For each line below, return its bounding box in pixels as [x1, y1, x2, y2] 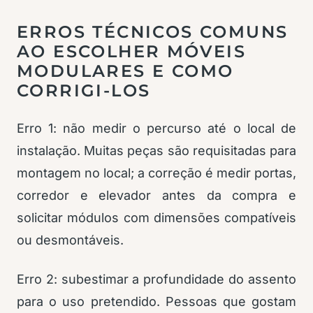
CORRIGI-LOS [17, 80, 151, 101]
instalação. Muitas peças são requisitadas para [17, 143, 296, 159]
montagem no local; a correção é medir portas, [17, 166, 296, 181]
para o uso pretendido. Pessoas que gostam [17, 294, 296, 310]
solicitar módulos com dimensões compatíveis [17, 210, 296, 226]
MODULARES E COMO [17, 61, 234, 82]
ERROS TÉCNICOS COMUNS [17, 22, 289, 43]
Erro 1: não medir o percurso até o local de [17, 121, 296, 136]
